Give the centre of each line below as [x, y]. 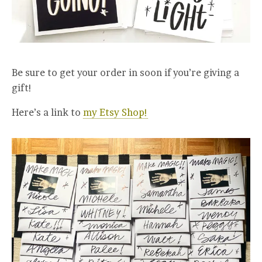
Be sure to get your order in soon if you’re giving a [125, 72]
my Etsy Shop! [116, 112]
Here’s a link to [47, 112]
